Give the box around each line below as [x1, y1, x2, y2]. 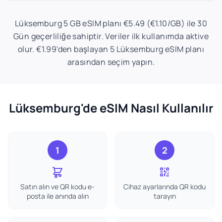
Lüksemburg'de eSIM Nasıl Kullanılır [8, 100, 214, 116]
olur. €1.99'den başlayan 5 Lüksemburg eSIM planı [17, 44, 205, 55]
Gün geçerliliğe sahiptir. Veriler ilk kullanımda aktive [13, 31, 209, 42]
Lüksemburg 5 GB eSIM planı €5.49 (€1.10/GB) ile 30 [15, 18, 207, 29]
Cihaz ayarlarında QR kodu [123, 182, 206, 191]
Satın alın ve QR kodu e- [20, 182, 95, 191]
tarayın [153, 191, 176, 201]
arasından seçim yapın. [67, 56, 155, 67]
